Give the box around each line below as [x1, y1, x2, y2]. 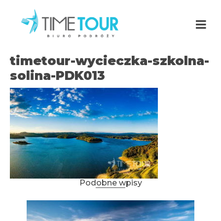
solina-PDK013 [10, 68, 105, 83]
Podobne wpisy [79, 178, 142, 187]
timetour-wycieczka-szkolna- [10, 53, 209, 68]
